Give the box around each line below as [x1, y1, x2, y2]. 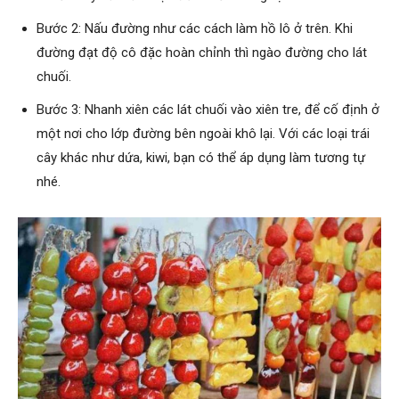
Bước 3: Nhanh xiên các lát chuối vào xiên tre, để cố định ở [37, 101, 379, 118]
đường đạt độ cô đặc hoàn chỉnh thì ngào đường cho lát [37, 44, 367, 61]
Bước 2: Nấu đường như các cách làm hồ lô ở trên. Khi [37, 20, 353, 37]
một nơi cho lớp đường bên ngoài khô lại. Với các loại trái [37, 125, 370, 142]
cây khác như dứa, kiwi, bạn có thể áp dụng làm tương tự [37, 149, 365, 166]
